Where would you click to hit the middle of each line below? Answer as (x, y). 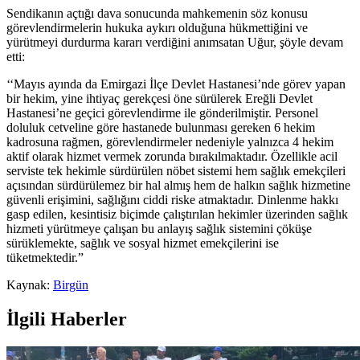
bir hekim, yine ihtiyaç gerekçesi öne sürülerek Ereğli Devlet (160, 99)
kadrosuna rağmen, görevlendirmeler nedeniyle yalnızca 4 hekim (170, 142)
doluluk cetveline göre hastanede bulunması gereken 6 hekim (161, 128)
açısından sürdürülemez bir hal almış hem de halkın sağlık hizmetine (178, 186)
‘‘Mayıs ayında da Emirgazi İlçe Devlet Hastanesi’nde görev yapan (176, 84)
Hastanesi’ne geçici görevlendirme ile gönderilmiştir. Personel (162, 113)
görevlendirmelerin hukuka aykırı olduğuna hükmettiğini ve (157, 28)
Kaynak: (30, 285)
